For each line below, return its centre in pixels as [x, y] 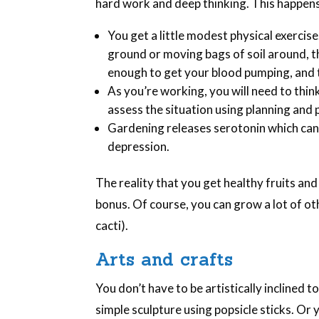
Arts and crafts [164, 259]
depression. [139, 146]
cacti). [112, 225]
